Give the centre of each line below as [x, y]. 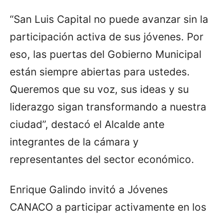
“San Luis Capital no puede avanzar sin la [109, 19]
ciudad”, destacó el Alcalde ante [87, 124]
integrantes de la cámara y [74, 142]
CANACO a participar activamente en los [108, 207]
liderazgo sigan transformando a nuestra [108, 107]
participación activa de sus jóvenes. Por [107, 36]
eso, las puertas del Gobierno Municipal [106, 54]
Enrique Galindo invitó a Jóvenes [89, 189]
